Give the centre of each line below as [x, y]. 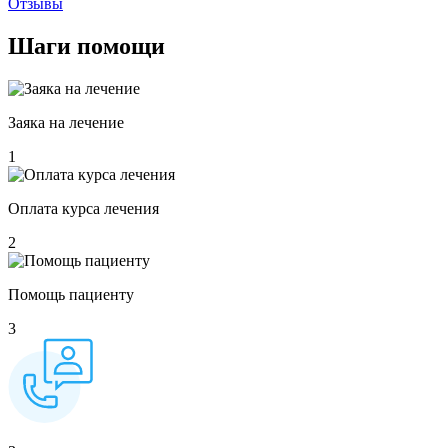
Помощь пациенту [71, 295]
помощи [118, 46]
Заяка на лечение [66, 123]
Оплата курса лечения [83, 209]
